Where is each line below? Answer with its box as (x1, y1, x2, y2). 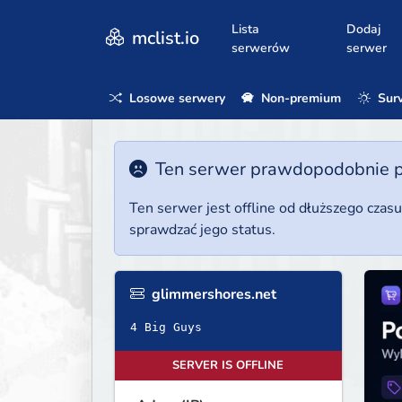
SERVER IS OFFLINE (172, 357, 284, 374)
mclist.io (127, 25, 199, 50)
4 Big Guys (130, 320, 202, 335)
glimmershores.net (148, 284, 276, 305)
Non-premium (258, 89, 342, 107)
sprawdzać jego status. (129, 220, 275, 240)
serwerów (232, 39, 290, 57)
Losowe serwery (126, 89, 225, 107)
